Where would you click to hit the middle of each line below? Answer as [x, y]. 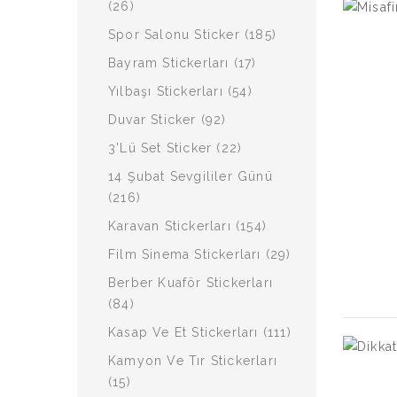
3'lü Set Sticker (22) [175, 148]
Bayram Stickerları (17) [183, 63]
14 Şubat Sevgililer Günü [191, 176]
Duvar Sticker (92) [167, 120]
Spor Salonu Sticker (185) [192, 35]
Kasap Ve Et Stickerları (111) [200, 332]
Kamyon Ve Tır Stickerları [193, 361]
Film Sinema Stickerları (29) [200, 254]
